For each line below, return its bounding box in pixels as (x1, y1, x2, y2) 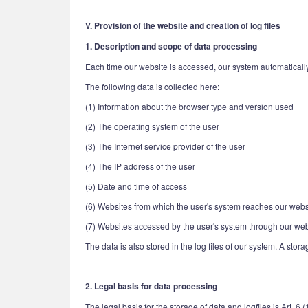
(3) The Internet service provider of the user (85, 140, 245, 152)
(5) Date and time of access (85, 180, 187, 192)
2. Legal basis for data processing (85, 280, 217, 292)
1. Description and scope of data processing (85, 40, 257, 52)
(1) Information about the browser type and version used (85, 100, 294, 112)
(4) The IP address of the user (85, 160, 195, 172)
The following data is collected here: (85, 80, 219, 92)
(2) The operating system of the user (85, 120, 219, 132)
